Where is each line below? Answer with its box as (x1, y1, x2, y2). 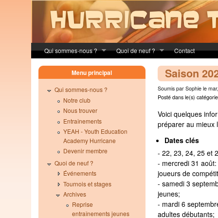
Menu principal (72, 68, 112, 77)
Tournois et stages (63, 179, 111, 188)
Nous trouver (63, 106, 97, 115)
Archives (63, 189, 86, 198)
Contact (174, 46, 195, 54)
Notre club (63, 95, 91, 104)
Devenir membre (63, 146, 108, 155)
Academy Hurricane (63, 136, 116, 145)
